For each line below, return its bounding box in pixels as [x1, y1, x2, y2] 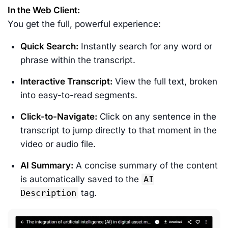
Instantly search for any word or [78, 41, 212, 51]
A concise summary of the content [73, 160, 218, 170]
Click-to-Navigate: [20, 111, 97, 122]
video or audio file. [20, 139, 96, 149]
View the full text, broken [112, 76, 217, 87]
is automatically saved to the [20, 174, 141, 184]
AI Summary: [20, 160, 73, 170]
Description [20, 188, 76, 198]
